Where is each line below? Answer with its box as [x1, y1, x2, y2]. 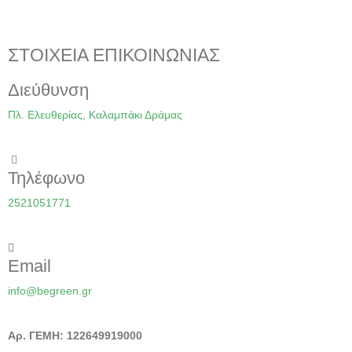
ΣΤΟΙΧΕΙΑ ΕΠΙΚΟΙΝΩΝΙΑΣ [8, 45, 220, 66]
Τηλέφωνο [8, 168, 85, 189]
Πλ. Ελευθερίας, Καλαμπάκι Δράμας [8, 108, 182, 122]
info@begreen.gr [8, 284, 92, 298]
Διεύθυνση [8, 80, 89, 101]
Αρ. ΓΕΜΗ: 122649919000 [8, 329, 142, 343]
